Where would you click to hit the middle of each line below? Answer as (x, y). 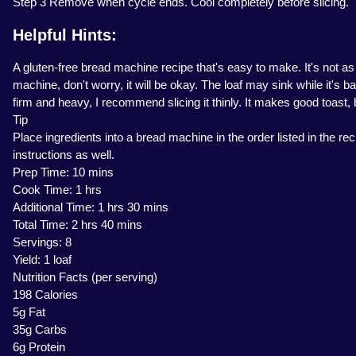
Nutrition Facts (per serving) (85, 277)
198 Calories (45, 295)
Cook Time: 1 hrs (57, 190)
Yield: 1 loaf (42, 260)
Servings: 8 (42, 242)
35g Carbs (40, 330)
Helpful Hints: (65, 35)
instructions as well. (64, 155)
